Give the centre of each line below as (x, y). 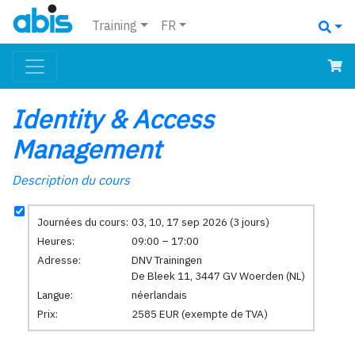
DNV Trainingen (166, 260)
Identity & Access (113, 119)
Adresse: (59, 260)
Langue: (55, 294)
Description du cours (71, 180)
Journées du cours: (82, 221)
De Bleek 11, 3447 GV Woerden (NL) (218, 275)
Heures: (55, 240)
